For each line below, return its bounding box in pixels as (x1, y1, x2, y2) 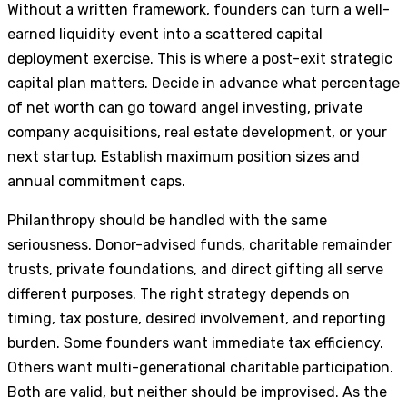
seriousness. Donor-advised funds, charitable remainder (7, 235, 392, 253)
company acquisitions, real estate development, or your (7, 123, 387, 141)
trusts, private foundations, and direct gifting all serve (7, 260, 383, 278)
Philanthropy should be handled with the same (7, 211, 327, 229)
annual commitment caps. (7, 172, 185, 190)
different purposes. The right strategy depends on (7, 284, 350, 303)
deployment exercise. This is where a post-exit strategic (7, 49, 392, 67)
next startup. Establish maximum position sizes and (7, 147, 360, 165)
